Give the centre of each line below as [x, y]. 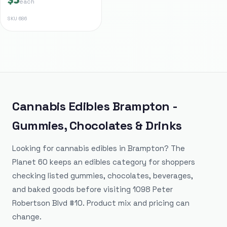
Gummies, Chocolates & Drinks [97, 126]
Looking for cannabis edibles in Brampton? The [99, 148]
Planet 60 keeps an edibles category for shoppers [104, 162]
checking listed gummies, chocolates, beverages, [103, 176]
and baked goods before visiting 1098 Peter [92, 190]
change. [27, 217]
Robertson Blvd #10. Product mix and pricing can [101, 203]
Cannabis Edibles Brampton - [95, 106]
